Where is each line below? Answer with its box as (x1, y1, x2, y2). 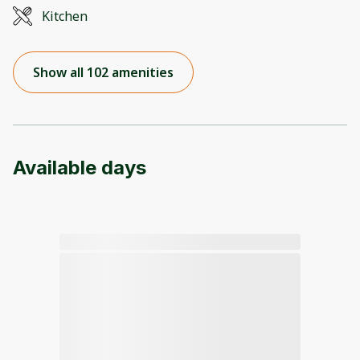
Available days (13, 155, 146, 179)
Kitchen (42, 6, 88, 25)
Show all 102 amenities (33, 63, 174, 81)
